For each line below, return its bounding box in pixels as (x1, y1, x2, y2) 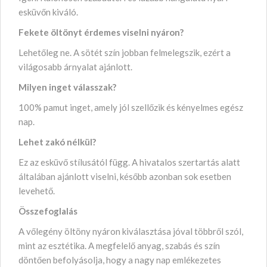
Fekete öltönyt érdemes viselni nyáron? (18, 26, 184, 38)
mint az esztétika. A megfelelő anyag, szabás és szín (18, 240, 220, 251)
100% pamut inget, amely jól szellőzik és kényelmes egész (18, 101, 243, 113)
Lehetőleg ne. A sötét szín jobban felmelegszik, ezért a (18, 46, 231, 58)
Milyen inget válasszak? (18, 81, 116, 92)
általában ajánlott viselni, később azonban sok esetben (18, 170, 231, 182)
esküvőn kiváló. (18, 6, 78, 17)
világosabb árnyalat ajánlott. (18, 61, 132, 72)
